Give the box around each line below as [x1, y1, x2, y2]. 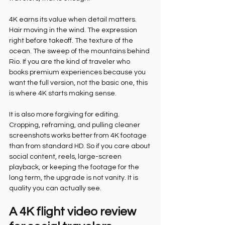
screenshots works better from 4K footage [9, 132, 148, 139]
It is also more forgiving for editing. [9, 111, 121, 118]
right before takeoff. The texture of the [9, 37, 135, 44]
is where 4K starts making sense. [9, 90, 117, 97]
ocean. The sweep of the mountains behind [9, 48, 151, 55]
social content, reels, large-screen [9, 153, 123, 160]
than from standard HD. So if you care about [9, 143, 152, 150]
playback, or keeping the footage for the [9, 164, 141, 171]
